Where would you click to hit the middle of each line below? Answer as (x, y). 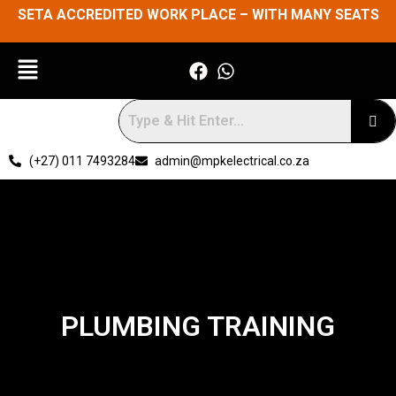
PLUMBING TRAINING (198, 326)
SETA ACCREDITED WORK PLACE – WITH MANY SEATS (198, 15)
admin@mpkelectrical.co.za (232, 160)
